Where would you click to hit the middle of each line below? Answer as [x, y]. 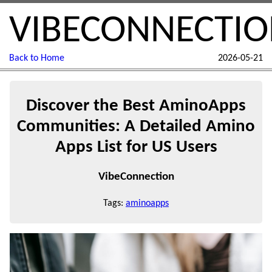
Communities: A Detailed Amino [136, 126]
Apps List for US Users [136, 147]
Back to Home [37, 58]
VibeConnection [136, 177]
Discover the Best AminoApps [136, 106]
